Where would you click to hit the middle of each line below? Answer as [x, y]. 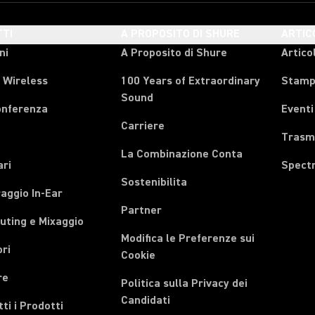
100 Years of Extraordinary [191, 81]
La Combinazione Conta [182, 154]
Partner [142, 210]
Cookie [139, 255]
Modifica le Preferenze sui [188, 238]
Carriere [143, 126]
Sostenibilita [154, 182]
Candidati [146, 300]
